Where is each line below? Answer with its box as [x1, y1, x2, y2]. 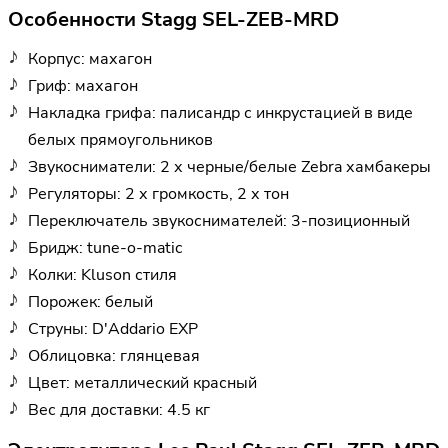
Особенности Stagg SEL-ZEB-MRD [8, 6, 339, 34]
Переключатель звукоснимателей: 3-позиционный [28, 209, 410, 232]
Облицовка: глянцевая [28, 344, 200, 367]
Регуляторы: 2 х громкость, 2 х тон [28, 182, 289, 205]
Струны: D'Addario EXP [28, 317, 198, 340]
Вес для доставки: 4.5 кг [28, 398, 210, 421]
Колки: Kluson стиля [28, 263, 177, 286]
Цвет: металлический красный [28, 371, 257, 394]
